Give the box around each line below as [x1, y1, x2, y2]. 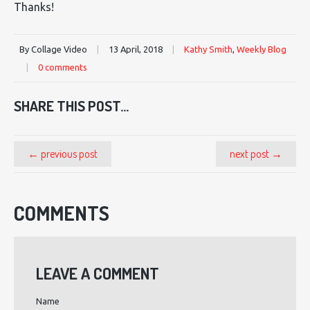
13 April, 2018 [109, 44, 163, 55]
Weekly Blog [237, 44, 286, 55]
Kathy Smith [184, 44, 232, 55]
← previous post [28, 146, 98, 161]
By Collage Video [19, 44, 87, 55]
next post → [230, 146, 282, 161]
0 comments [38, 62, 87, 73]
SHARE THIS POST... [14, 97, 129, 116]
